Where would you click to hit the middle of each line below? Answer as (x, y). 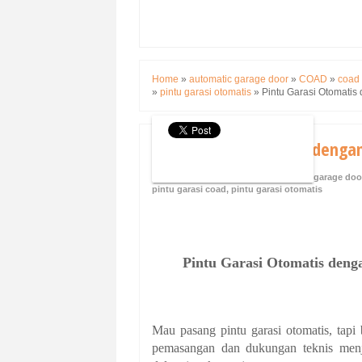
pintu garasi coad (189, 189)
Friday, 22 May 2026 (203, 177)
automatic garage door (239, 80)
